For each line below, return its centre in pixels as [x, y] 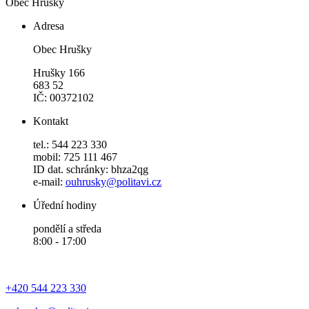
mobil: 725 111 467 [75, 157]
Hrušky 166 [59, 73]
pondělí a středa [67, 229]
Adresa [49, 26]
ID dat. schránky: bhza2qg [91, 169]
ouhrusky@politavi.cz [113, 182]
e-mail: [49, 182]
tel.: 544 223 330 [70, 144]
